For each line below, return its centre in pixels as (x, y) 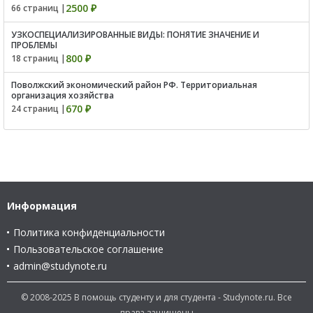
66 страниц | (38, 8)
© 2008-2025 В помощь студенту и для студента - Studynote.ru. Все (156, 297)
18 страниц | (38, 58)
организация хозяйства (63, 95)
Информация (42, 205)
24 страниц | (38, 108)
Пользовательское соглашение (88, 249)
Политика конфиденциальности (89, 232)
